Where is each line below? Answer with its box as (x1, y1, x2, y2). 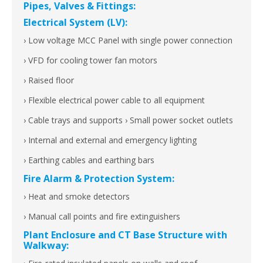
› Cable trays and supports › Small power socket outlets (23, 114, 233, 126)
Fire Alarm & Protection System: (23, 172, 174, 186)
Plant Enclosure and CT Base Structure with (23, 228, 227, 242)
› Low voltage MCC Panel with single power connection (23, 35, 232, 46)
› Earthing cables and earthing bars (23, 154, 154, 166)
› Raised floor (23, 75, 74, 86)
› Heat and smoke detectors (23, 191, 130, 203)
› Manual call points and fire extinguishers (23, 211, 180, 222)
